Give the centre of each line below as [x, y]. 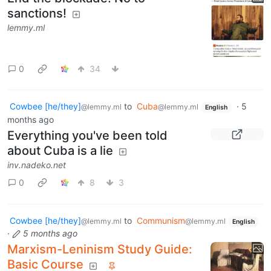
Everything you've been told [87, 135]
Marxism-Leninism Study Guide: [100, 250]
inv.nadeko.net [37, 165]
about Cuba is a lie [60, 150]
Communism [161, 220]
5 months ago [50, 233]
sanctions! [37, 13]
